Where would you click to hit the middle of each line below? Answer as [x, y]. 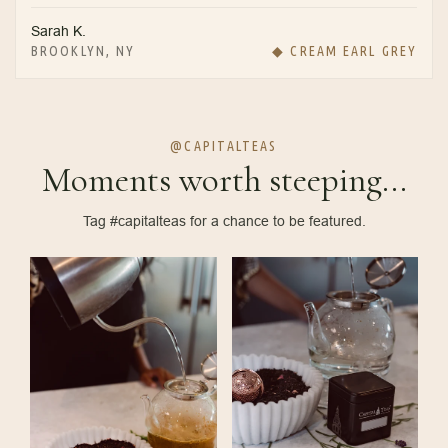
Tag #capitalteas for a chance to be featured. [224, 221]
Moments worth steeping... [224, 180]
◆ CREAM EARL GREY [344, 51]
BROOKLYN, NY [83, 51]
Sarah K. [58, 31]
